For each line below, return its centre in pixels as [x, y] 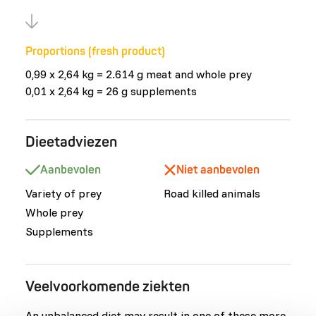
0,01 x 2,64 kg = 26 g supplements [111, 91]
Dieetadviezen [71, 142]
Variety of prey [63, 193]
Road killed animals [212, 193]
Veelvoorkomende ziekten [108, 287]
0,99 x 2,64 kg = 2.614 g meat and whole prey [139, 74]
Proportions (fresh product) [95, 51]
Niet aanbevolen [218, 170]
